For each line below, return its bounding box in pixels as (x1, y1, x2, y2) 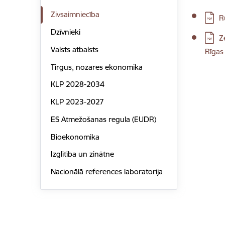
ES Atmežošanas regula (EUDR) (50, 114, 156, 124)
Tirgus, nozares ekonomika (50, 62, 143, 72)
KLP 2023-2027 (50, 97, 104, 107)
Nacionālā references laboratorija (50, 167, 163, 177)
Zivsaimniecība (50, 10, 99, 20)
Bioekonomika (50, 132, 99, 142)
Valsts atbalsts (50, 44, 98, 54)
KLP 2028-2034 (50, 79, 104, 89)
